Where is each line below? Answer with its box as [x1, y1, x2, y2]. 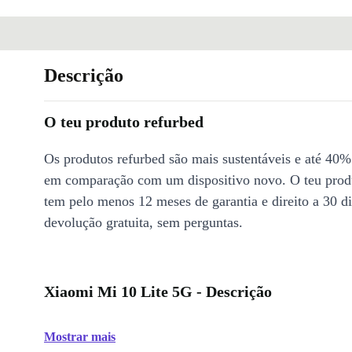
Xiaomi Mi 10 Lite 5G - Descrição [44, 283, 272, 301]
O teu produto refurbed [44, 113, 203, 131]
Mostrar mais [44, 330, 115, 344]
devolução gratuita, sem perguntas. [44, 214, 243, 231]
